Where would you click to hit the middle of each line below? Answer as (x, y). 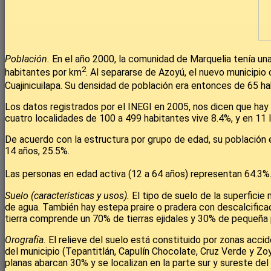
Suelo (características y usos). (67, 195)
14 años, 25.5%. (37, 151)
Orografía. (27, 240)
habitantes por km (43, 73)
